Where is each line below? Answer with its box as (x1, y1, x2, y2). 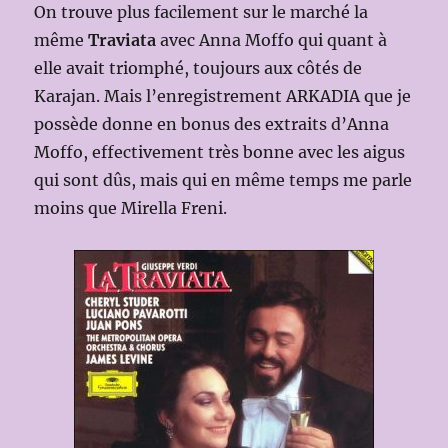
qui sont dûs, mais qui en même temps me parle (34, 169, 413, 190)
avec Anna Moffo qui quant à (156, 29, 388, 50)
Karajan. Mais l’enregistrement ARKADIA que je (34, 85, 412, 106)
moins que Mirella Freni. (34, 197, 228, 218)
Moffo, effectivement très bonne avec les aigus (34, 141, 406, 162)
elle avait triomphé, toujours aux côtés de (34, 57, 363, 78)
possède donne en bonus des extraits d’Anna (34, 113, 390, 134)
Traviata (88, 29, 157, 50)
